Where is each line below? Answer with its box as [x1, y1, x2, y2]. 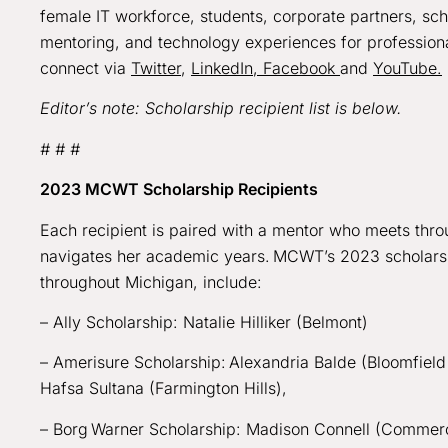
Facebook [263, 58, 340, 78]
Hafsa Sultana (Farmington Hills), [40, 378, 292, 399]
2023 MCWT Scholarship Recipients [40, 179, 322, 200]
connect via [40, 58, 131, 78]
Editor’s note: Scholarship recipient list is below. [40, 98, 407, 119]
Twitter [131, 58, 181, 78]
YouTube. [373, 58, 442, 78]
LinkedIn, [191, 58, 263, 78]
